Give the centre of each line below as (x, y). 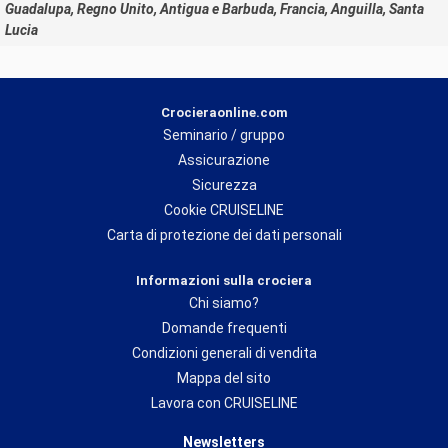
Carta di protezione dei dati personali (224, 234)
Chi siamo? (224, 302)
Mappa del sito (224, 377)
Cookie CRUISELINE (224, 209)
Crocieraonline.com (224, 112)
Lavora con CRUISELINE (224, 402)
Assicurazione (224, 159)
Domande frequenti (224, 327)
